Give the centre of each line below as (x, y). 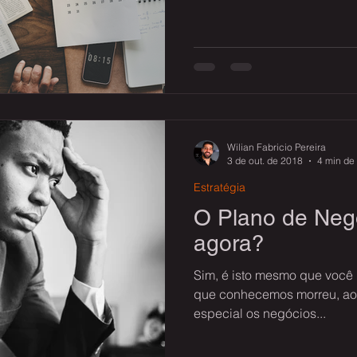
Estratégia (220, 187)
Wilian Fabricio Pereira (277, 147)
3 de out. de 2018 (265, 161)
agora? (229, 243)
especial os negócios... (260, 313)
